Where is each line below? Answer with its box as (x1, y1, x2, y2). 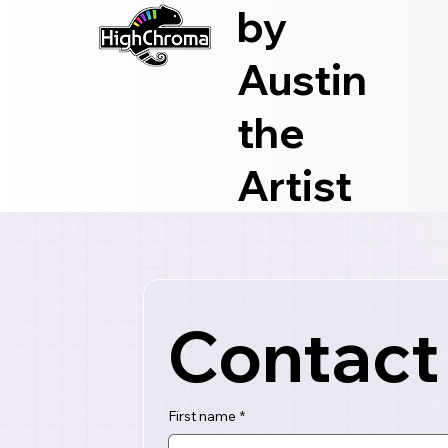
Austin (236, 53, 367, 105)
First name (168, 407, 237, 426)
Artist (236, 159, 352, 211)
